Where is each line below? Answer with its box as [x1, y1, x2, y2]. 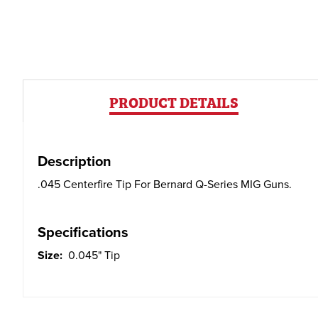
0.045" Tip [68, 248, 120, 263]
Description [38, 153, 111, 170]
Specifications [38, 224, 128, 241]
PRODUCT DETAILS [109, 90, 239, 112]
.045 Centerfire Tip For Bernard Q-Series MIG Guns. [38, 177, 292, 192]
